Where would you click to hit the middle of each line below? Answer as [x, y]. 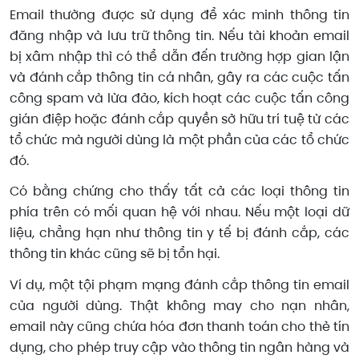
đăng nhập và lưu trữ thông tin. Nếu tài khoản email [179, 35]
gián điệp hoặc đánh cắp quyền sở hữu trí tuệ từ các [179, 119]
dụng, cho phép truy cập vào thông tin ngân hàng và [179, 348]
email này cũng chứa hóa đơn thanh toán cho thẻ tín [179, 327]
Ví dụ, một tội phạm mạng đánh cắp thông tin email [179, 285]
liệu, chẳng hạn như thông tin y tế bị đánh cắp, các [179, 233]
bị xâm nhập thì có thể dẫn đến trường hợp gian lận [179, 56]
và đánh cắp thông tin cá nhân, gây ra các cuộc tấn [179, 77]
